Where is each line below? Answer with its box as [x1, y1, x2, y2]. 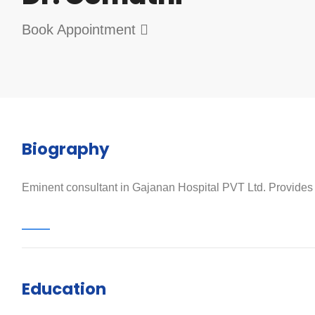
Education [21, 278, 106, 300]
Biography [21, 138, 110, 160]
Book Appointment [21, 22, 140, 37]
